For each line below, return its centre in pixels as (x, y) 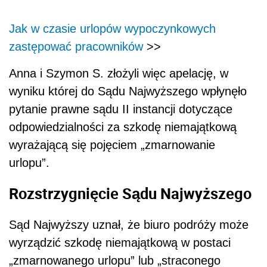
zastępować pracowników (76, 46)
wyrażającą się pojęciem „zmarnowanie (112, 145)
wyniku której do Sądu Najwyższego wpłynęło (128, 91)
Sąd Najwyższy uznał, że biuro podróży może (129, 224)
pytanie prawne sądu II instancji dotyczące (121, 109)
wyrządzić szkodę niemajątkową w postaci (120, 242)
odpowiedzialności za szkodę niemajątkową (123, 127)
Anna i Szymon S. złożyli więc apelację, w (119, 73)
